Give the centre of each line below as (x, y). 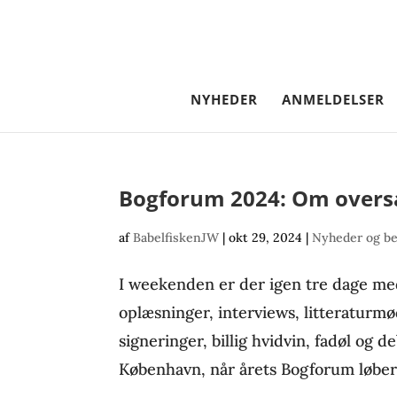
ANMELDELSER (333, 99)
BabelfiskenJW (176, 237)
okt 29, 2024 (266, 237)
